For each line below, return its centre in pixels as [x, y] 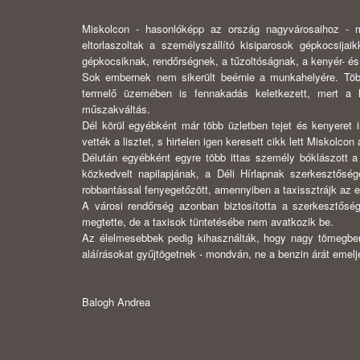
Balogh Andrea [116, 302]
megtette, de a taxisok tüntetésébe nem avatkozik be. [208, 222]
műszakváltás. [116, 109]
